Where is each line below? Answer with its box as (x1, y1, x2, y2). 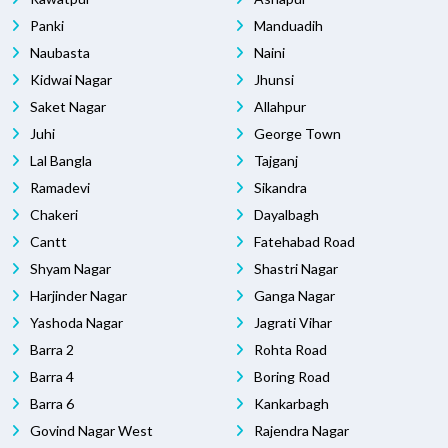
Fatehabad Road (251, 233, 355, 251)
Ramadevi (27, 179, 90, 197)
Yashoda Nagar (27, 314, 123, 332)
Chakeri (27, 206, 78, 224)
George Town (251, 125, 341, 143)
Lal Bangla (27, 152, 92, 170)
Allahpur (251, 98, 306, 116)
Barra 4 (27, 368, 74, 386)
